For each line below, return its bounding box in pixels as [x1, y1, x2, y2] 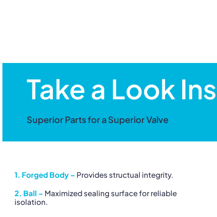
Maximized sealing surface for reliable [43, 188, 177, 198]
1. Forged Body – [15, 170, 75, 179]
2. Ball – [15, 188, 43, 198]
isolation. [15, 197, 48, 206]
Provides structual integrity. [75, 170, 173, 179]
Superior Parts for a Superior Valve [27, 113, 169, 125]
